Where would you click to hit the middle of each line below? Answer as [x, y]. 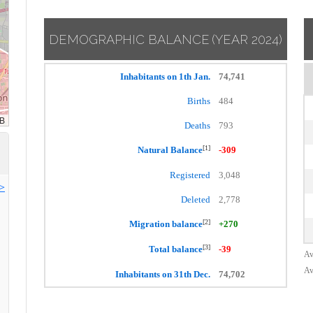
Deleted [196, 199]
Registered [190, 175]
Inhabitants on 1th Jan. [165, 77]
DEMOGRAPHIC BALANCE [129, 39]
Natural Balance [170, 150]
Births [199, 101]
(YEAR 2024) [247, 39]
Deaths [197, 125]
